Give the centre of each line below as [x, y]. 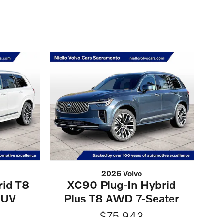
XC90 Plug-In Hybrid [122, 185]
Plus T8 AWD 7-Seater [122, 198]
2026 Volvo [122, 173]
